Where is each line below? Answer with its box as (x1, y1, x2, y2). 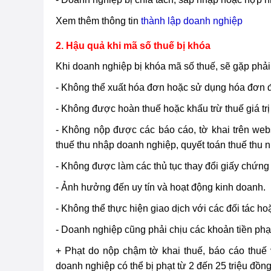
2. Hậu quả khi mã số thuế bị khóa (56, 41, 211, 51)
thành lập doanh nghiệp (141, 16, 245, 26)
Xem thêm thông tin (56, 16, 141, 26)
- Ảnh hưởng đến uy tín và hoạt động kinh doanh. (56, 182, 266, 192)
